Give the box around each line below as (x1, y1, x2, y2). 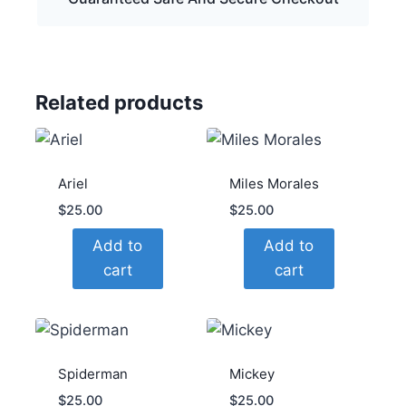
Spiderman (57, 365, 128, 383)
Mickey (228, 365, 275, 383)
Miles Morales (228, 174, 319, 192)
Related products (35, 90, 203, 114)
